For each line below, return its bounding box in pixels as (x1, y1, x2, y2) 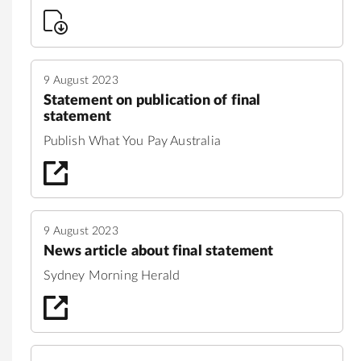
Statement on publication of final (43, 93, 261, 108)
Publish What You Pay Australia (43, 134, 221, 147)
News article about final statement (43, 243, 274, 259)
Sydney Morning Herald (43, 268, 180, 282)
